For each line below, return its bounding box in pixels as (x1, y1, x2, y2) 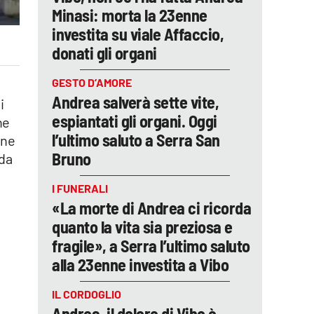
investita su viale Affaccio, (52, 24, 224, 44)
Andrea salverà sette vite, (52, 92, 219, 112)
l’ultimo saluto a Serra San (52, 130, 220, 150)
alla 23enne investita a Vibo (52, 254, 228, 275)
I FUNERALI (52, 182, 108, 195)
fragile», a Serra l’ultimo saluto (52, 235, 250, 256)
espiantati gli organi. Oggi (52, 111, 217, 131)
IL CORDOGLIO (52, 287, 121, 301)
